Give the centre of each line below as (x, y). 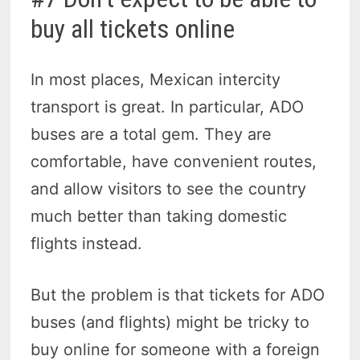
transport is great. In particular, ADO (168, 106)
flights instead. (87, 243)
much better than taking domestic (159, 216)
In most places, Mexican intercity (156, 79)
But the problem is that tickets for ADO (178, 295)
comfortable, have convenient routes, (174, 161)
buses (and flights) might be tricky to (170, 322)
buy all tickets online (133, 29)
